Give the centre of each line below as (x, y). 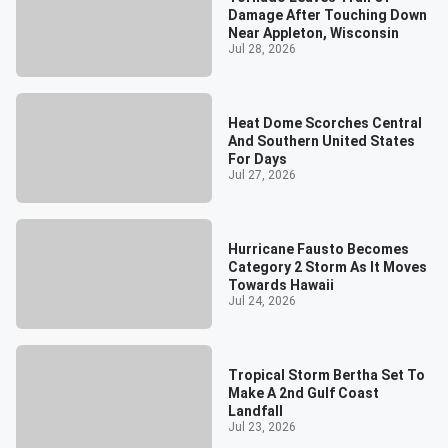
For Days (257, 158)
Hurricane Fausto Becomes (318, 248)
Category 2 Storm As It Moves (327, 266)
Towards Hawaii (280, 284)
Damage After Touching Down (327, 14)
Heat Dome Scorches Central (324, 122)
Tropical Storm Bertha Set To (326, 374)
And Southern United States (321, 140)
